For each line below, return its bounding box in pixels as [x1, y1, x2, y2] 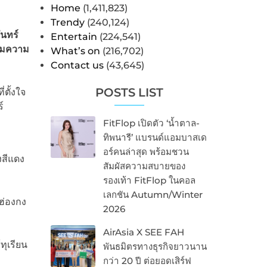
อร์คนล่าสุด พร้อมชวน [103, 146, 189, 158]
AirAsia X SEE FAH [103, 226, 184, 238]
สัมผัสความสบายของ [103, 160, 185, 172]
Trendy [50, 17, 85, 29]
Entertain [50, 31, 97, 43]
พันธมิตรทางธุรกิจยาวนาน [103, 241, 207, 253]
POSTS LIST [95, 85, 163, 100]
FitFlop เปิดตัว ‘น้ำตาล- [103, 117, 200, 129]
